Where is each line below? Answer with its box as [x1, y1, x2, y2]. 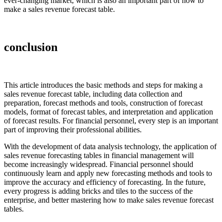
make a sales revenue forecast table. [4, 5, 115, 14]
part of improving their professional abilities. [4, 125, 142, 134]
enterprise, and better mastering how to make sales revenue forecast [4, 196, 214, 205]
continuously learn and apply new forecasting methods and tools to [4, 169, 212, 178]
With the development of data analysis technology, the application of [4, 142, 217, 151]
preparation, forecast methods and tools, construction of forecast [4, 99, 203, 108]
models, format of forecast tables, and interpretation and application [4, 108, 213, 116]
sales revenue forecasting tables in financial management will [4, 151, 194, 160]
